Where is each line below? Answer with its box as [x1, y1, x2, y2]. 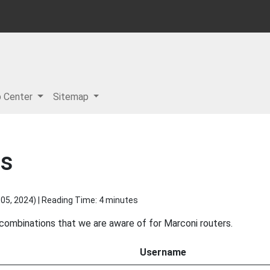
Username [140, 246, 186, 258]
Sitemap [52, 91, 91, 102]
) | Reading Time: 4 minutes [33, 195, 138, 205]
